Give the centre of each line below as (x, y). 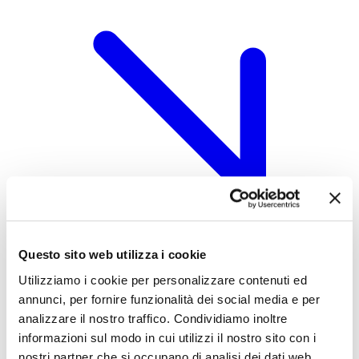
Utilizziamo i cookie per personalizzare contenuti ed (163, 280)
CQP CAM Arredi (83, 325)
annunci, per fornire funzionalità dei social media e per (169, 299)
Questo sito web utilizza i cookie (113, 255)
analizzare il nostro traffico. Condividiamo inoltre (153, 318)
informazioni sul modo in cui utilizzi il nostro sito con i (167, 337)
